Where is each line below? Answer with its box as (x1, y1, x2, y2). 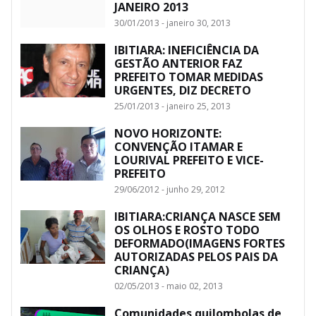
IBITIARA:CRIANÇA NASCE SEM (114, 208, 281, 224)
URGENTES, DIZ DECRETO (114, 82, 251, 98)
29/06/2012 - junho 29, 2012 (114, 183, 225, 195)
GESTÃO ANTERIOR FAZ (114, 55, 243, 71)
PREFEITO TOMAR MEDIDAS (114, 68, 263, 85)
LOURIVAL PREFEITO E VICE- (114, 152, 264, 168)
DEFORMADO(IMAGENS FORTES (114, 235, 285, 251)
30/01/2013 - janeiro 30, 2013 (114, 16, 231, 29)
